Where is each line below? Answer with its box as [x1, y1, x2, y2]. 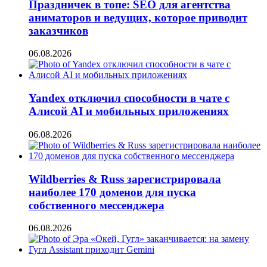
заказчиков [29, 24, 88, 37]
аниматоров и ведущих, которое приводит [29, 11, 247, 24]
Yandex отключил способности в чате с [29, 92, 229, 105]
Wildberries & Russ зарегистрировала [29, 172, 221, 185]
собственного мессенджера [29, 198, 164, 212]
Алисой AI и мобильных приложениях [29, 105, 229, 118]
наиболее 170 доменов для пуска [29, 185, 196, 198]
